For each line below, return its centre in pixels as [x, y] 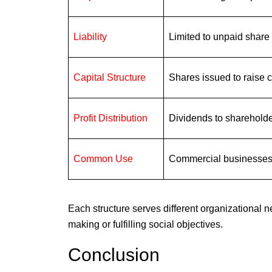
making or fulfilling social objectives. [145, 225]
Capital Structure [110, 78]
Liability [90, 37]
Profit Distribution [110, 118]
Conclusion [114, 255]
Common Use [103, 159]
